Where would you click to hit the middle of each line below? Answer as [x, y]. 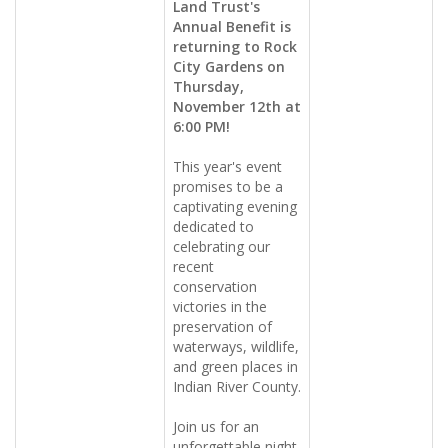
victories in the [220, 306]
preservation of [222, 326]
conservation [215, 286]
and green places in [235, 366]
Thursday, [208, 86]
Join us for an [216, 426]
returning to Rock [235, 46]
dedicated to [213, 226]
